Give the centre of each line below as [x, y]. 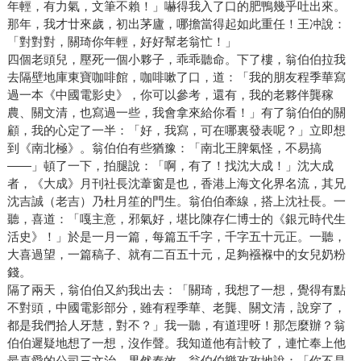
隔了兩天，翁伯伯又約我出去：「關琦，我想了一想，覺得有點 [176, 290]
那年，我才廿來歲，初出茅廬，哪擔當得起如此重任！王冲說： [176, 24]
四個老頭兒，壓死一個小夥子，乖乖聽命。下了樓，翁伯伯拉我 [176, 60]
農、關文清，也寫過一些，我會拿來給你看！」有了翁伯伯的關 [176, 113]
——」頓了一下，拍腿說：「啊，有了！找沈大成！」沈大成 [170, 166]
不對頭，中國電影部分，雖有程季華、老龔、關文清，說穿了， [176, 308]
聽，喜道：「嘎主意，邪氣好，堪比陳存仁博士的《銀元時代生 [176, 219]
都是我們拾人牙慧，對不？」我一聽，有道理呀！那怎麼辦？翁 [176, 326]
